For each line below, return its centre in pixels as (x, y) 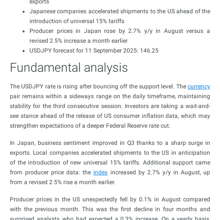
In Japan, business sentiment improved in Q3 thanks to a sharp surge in (110, 143)
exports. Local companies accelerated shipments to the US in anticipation (110, 153)
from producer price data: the (52, 172)
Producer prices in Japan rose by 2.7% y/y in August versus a (120, 31)
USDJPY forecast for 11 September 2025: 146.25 (94, 51)
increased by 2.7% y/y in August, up (159, 172)
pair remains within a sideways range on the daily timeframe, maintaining (110, 96)
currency (199, 86)
